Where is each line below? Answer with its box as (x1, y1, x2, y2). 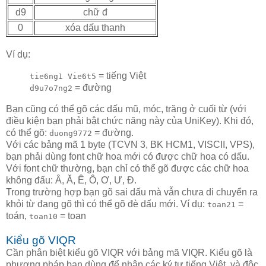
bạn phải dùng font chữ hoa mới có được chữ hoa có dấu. (6, 151, 249, 161)
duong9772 (49, 128, 92, 138)
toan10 (29, 211, 58, 221)
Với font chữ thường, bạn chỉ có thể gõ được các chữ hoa (6, 163, 249, 173)
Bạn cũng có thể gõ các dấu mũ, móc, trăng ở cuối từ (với (6, 103, 246, 114)
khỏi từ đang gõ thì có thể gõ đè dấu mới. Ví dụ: (6, 198, 207, 209)
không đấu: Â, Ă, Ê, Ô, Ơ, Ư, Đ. (6, 175, 137, 185)
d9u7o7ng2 (30, 84, 72, 93)
